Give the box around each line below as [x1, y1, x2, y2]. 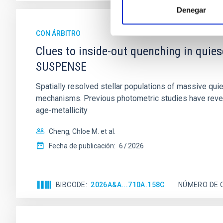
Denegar [177, 5, 206, 14]
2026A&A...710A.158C [91, 180, 165, 189]
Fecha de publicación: [49, 142, 115, 150]
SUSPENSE [36, 60, 87, 74]
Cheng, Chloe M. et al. [49, 127, 115, 135]
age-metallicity [36, 106, 88, 115]
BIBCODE [56, 180, 86, 189]
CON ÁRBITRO [36, 29, 81, 37]
